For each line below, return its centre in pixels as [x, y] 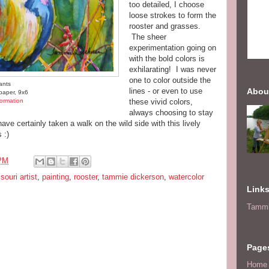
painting [56, 177]
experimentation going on [173, 48]
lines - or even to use [166, 91]
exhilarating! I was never [173, 69]
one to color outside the [170, 80]
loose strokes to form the [173, 15]
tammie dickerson [133, 177]
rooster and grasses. [165, 26]
